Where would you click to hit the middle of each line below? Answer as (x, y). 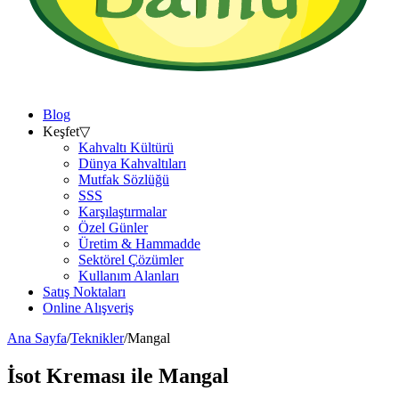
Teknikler (97, 338)
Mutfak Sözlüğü (124, 180)
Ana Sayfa (37, 338)
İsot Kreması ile (83, 376)
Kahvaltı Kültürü (126, 148)
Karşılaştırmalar (122, 212)
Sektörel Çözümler (131, 260)
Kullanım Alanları (129, 276)
